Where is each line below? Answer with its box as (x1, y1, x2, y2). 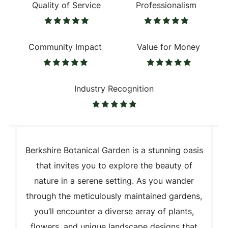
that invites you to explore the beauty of (36, 160, 192, 170)
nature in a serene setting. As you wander (34, 175, 194, 186)
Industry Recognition (74, 83, 154, 94)
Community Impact (28, 41, 102, 52)
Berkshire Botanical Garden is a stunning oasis (25, 145, 203, 155)
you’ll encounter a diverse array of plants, (34, 206, 194, 216)
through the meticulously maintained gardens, (26, 190, 202, 201)
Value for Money (136, 41, 200, 52)
